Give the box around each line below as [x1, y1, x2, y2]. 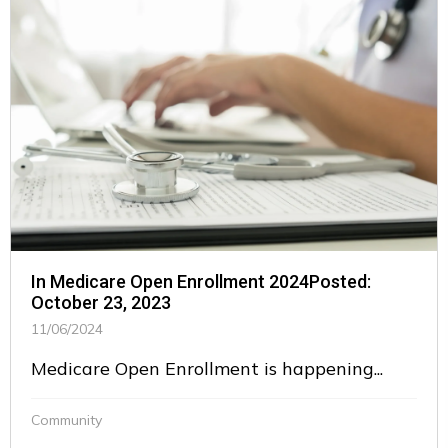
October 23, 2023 [31, 292, 171, 314]
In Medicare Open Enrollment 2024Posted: [31, 271, 371, 293]
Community [31, 411, 102, 430]
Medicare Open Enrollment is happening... [31, 357, 383, 381]
